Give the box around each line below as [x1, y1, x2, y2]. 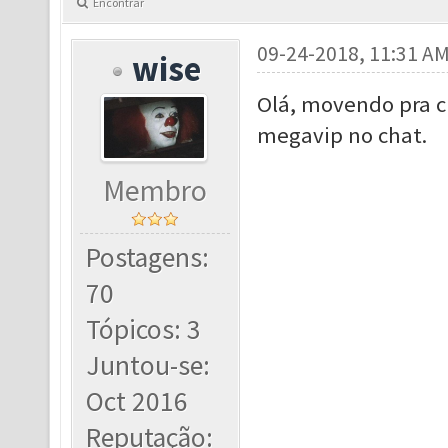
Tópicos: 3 [86, 312, 202, 347]
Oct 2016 [86, 384, 189, 419]
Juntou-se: [86, 348, 211, 383]
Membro [103, 172, 208, 209]
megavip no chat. [256, 121, 427, 149]
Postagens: [86, 240, 210, 275]
